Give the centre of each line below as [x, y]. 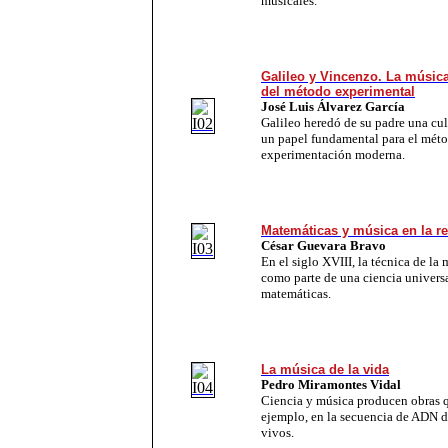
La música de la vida [325, 369]
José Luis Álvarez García [333, 106]
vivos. [277, 432]
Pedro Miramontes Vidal [331, 384]
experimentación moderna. [333, 154]
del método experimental [338, 91]
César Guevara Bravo [323, 245]
